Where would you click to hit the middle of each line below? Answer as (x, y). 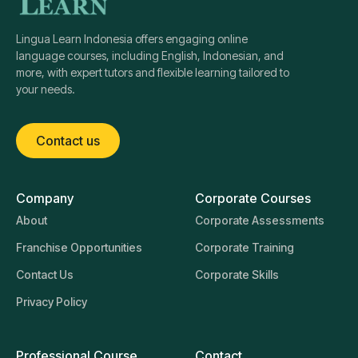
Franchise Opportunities (79, 248)
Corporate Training (245, 248)
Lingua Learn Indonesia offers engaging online (132, 39)
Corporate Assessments (260, 221)
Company (45, 199)
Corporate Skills (237, 275)
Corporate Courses (253, 199)
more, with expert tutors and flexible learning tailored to (153, 73)
